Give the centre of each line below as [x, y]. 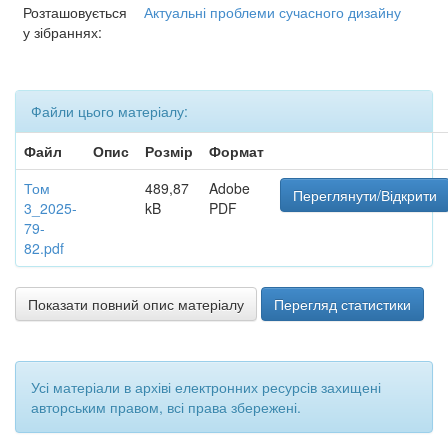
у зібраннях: [62, 32]
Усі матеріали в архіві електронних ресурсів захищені [206, 387]
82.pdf [44, 248]
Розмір [169, 151]
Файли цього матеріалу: [109, 111]
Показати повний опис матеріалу [136, 304]
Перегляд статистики [342, 304]
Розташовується [75, 12]
